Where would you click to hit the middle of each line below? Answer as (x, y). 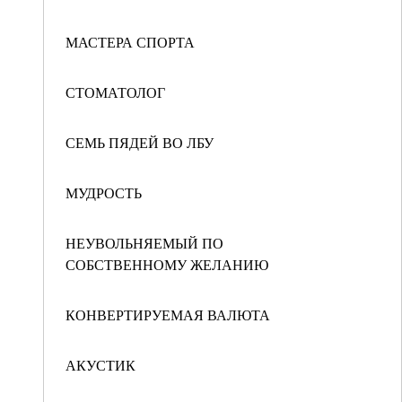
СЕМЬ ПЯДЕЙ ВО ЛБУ (140, 142)
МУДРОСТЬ (104, 192)
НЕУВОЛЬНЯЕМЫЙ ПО (144, 243)
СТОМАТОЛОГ (115, 92)
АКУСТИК (100, 365)
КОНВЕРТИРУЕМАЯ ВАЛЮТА (168, 315)
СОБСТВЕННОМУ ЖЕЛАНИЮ (167, 264)
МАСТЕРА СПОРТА (130, 42)
